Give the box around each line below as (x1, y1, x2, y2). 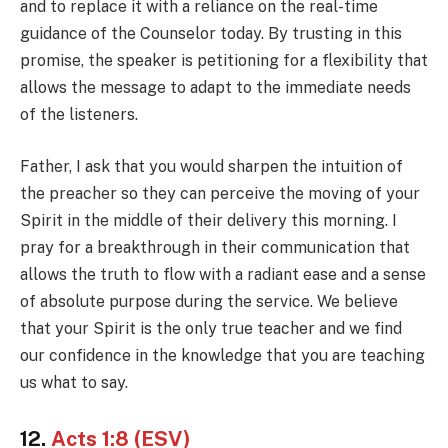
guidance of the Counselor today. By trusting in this (20, 24, 402, 44)
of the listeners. (20, 105, 138, 125)
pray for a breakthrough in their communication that (20, 237, 410, 257)
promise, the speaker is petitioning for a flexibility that (20, 51, 428, 71)
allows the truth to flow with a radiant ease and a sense (20, 264, 426, 284)
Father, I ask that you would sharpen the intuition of (20, 156, 403, 176)
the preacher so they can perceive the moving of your (20, 183, 420, 203)
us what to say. (20, 372, 128, 392)
